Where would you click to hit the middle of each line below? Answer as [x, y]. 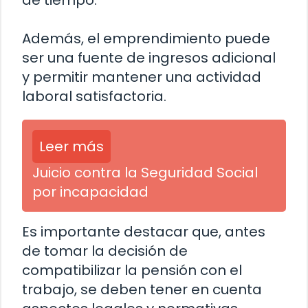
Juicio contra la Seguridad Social [145, 173]
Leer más [71, 147]
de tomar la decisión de [105, 251]
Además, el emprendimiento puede [146, 39]
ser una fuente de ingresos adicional [149, 58]
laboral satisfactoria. [94, 97]
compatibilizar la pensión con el [132, 271]
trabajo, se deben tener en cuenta [142, 290]
